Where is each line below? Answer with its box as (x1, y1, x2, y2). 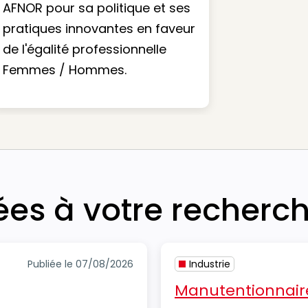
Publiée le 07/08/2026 (27, 256, 133, 271)
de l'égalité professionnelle (3, 41, 166, 58)
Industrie (189, 256, 230, 271)
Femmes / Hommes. (3, 61, 126, 78)
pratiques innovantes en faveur (3, 20, 195, 37)
